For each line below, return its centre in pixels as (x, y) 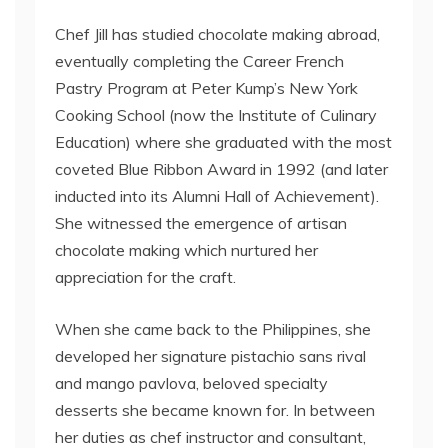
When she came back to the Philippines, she (213, 329)
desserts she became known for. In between (215, 410)
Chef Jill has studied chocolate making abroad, (217, 34)
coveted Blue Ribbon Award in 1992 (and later (221, 169)
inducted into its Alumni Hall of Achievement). (217, 196)
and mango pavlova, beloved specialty (191, 383)
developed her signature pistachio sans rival (210, 356)
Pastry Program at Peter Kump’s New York (206, 88)
